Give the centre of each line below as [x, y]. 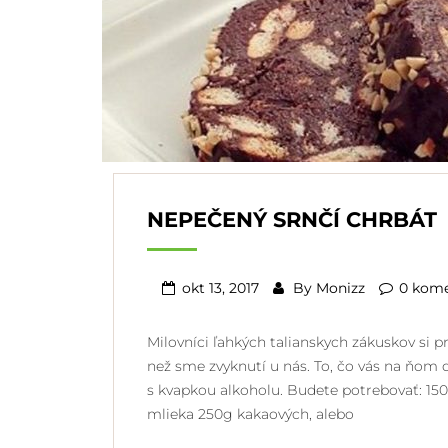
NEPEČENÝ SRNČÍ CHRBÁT [292, 219]
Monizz [340, 287]
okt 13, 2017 [220, 287]
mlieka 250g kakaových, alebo [250, 413]
